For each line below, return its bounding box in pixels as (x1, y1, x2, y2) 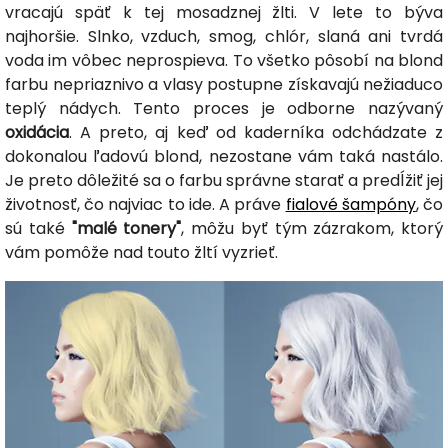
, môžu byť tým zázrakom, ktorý (181, 217, 443, 241)
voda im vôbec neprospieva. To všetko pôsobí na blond (5, 49, 443, 73)
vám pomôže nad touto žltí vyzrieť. (5, 241, 278, 265)
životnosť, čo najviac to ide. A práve (5, 193, 286, 217)
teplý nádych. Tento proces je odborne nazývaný (5, 97, 443, 121)
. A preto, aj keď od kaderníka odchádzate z (69, 121, 443, 145)
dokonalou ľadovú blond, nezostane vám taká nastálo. (5, 145, 443, 169)
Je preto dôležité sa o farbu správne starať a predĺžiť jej (5, 169, 443, 193)
